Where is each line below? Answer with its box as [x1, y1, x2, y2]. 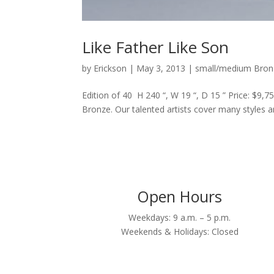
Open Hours [137, 186, 223, 207]
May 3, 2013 [136, 62, 186, 75]
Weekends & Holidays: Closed [120, 226, 239, 238]
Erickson [94, 62, 127, 75]
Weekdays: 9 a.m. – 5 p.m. [128, 212, 231, 224]
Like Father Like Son [82, 36, 229, 59]
